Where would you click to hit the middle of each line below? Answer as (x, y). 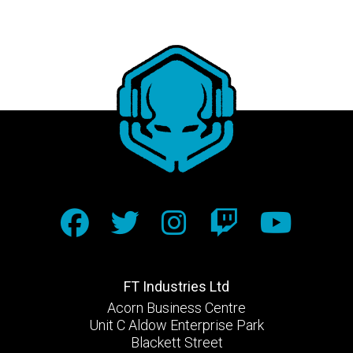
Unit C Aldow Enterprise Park (176, 325)
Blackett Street (176, 342)
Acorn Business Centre (176, 307)
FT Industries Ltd (176, 286)
